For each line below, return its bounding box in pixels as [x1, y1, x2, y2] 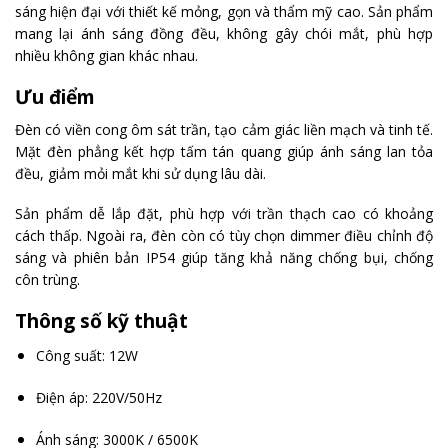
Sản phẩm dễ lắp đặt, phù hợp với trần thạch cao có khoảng [15, 203, 433, 223]
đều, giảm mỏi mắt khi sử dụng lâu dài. [15, 163, 266, 183]
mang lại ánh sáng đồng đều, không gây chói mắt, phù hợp [15, 23, 433, 43]
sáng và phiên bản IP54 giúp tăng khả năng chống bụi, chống [15, 247, 433, 267]
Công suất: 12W [35, 345, 138, 365]
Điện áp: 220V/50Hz [35, 387, 162, 407]
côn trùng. [15, 269, 80, 289]
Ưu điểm [15, 83, 95, 111]
